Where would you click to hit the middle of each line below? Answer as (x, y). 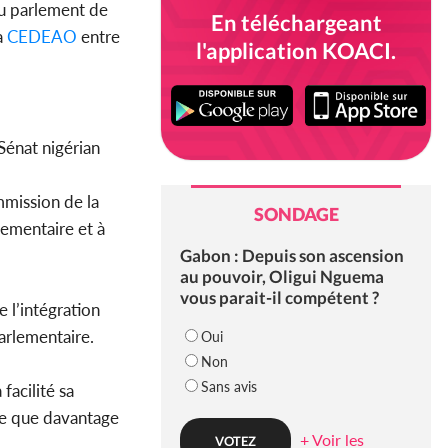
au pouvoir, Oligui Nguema (281, 277)
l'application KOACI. (296, 50)
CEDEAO (40, 37)
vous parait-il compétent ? (279, 298)
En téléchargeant (296, 22)
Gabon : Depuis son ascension (291, 256)
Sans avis (228, 387)
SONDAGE (296, 214)
